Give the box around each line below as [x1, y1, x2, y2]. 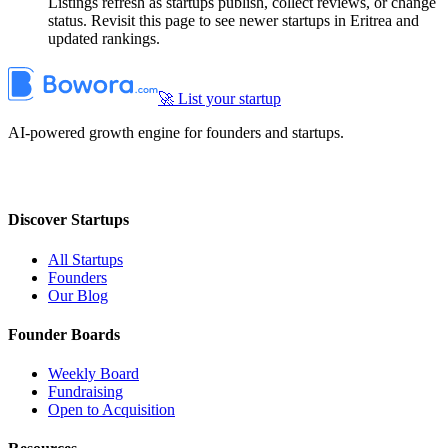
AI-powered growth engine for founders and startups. [8, 124, 344, 142]
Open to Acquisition [48, 401, 175, 419]
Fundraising [48, 383, 123, 401]
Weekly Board [48, 365, 139, 383]
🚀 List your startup [158, 90, 281, 108]
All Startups [48, 250, 123, 268]
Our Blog [48, 286, 108, 304]
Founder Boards [8, 325, 120, 343]
